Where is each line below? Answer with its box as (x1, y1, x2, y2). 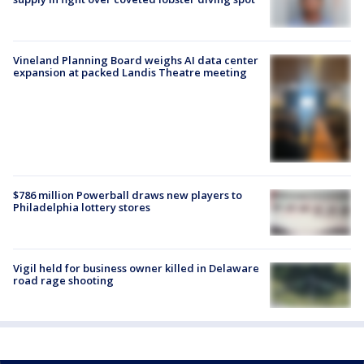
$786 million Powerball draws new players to (13, 188, 242, 203)
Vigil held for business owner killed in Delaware (13, 260, 259, 275)
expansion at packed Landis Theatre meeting (13, 65, 247, 80)
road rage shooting (13, 272, 114, 288)
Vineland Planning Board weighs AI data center (13, 53, 258, 68)
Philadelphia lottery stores (13, 200, 150, 215)
